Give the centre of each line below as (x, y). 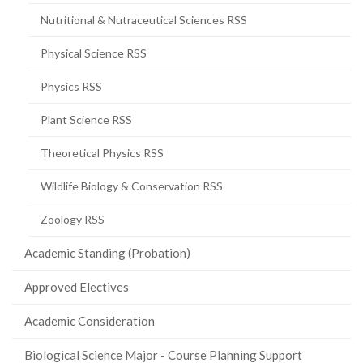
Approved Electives (77, 286)
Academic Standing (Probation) (107, 252)
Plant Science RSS (86, 119)
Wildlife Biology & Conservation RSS (132, 186)
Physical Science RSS (94, 53)
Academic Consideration (90, 320)
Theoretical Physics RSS (102, 152)
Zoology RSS (73, 219)
